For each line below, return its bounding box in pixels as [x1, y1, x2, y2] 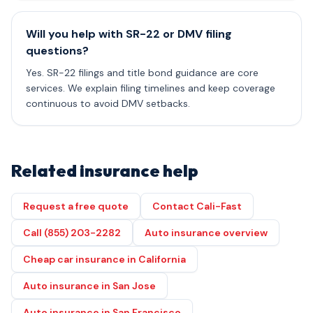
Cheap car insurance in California [23, 253, 186, 265]
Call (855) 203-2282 [23, 226, 121, 239]
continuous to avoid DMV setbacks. [26, 97, 190, 110]
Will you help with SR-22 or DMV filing [26, 27, 232, 41]
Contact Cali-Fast [152, 200, 242, 212]
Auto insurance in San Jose [23, 279, 156, 292]
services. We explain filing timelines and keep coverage [26, 82, 275, 94]
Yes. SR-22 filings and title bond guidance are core [26, 66, 259, 79]
